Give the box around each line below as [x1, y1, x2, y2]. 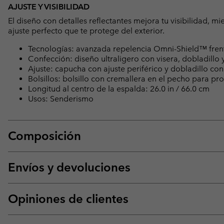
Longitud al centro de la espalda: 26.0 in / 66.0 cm [28, 83, 209, 93]
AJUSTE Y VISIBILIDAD [8, 1, 89, 11]
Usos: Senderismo [28, 93, 93, 103]
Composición [8, 128, 81, 143]
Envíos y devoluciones [8, 159, 130, 174]
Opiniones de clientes [8, 191, 128, 206]
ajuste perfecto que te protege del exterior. [8, 25, 164, 35]
